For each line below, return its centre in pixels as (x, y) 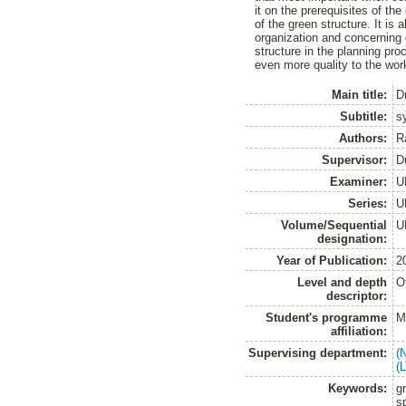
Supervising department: (318, 353)
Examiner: (359, 182)
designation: (353, 239)
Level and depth (343, 283)
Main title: (360, 95)
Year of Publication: (332, 261)
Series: (368, 204)
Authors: (363, 139)
